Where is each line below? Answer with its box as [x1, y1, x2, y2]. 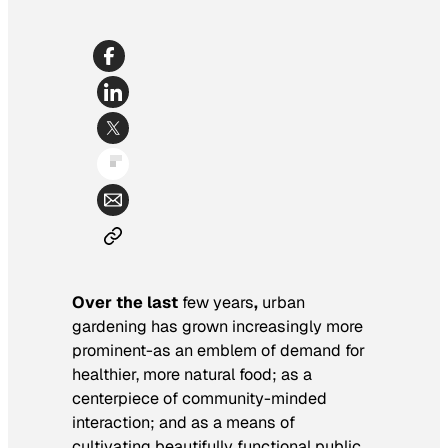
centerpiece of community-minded [72, 388, 327, 410]
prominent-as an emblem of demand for [72, 340, 365, 362]
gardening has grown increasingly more [72, 316, 363, 338]
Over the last [72, 292, 182, 314]
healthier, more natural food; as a [72, 364, 312, 386]
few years [182, 292, 254, 314]
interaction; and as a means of [72, 412, 295, 434]
